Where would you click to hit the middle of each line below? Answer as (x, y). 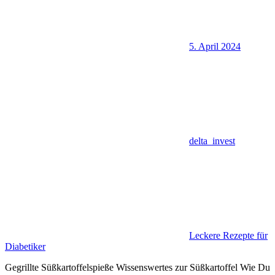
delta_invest (212, 141)
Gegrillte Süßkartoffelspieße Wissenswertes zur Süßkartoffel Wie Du (137, 267)
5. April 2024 (215, 46)
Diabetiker (25, 246)
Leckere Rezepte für (228, 235)
